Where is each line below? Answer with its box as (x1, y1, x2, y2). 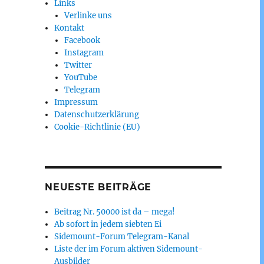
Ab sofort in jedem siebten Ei (54, 219, 162, 229)
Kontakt (54, 23, 85, 33)
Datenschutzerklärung (54, 110, 140, 120)
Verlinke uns (64, 11, 112, 21)
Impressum (54, 97, 98, 107)
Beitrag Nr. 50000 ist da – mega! (54, 207, 176, 217)
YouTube (64, 72, 97, 82)
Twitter (64, 60, 92, 70)
